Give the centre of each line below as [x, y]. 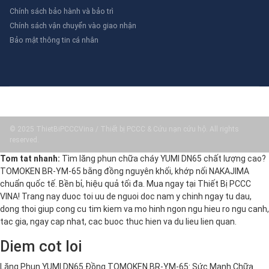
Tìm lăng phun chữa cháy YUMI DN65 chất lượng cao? [163, 159]
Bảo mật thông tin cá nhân [54, 40]
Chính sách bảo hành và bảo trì [62, 11]
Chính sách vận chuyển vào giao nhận [73, 26]
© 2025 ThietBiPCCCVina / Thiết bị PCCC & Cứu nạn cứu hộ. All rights [124, 129]
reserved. [24, 140]
